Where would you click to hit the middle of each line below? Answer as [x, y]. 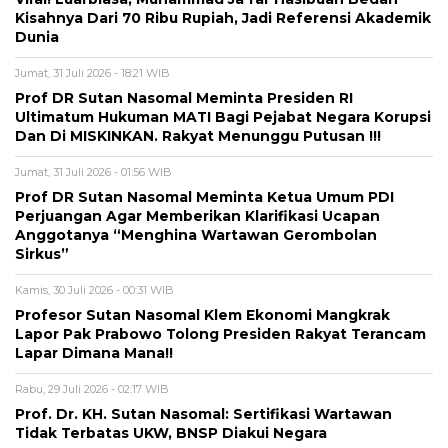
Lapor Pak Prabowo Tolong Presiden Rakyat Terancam [220, 333]
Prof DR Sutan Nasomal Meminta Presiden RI [184, 97]
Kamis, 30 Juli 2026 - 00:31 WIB [94, 289]
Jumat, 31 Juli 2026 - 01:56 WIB [93, 171]
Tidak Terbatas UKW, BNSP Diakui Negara [171, 432]
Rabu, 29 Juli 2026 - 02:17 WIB [92, 388]
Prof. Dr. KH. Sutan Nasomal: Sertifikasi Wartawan [203, 413]
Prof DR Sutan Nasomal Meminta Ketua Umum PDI [204, 196]
